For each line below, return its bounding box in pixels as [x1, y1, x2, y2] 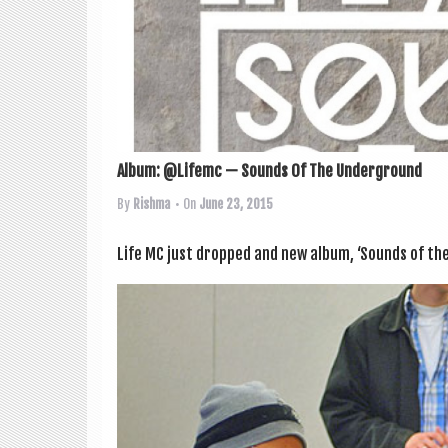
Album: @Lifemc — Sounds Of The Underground [117, 161, 422, 182]
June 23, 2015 [199, 196, 273, 213]
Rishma [133, 196, 170, 213]
